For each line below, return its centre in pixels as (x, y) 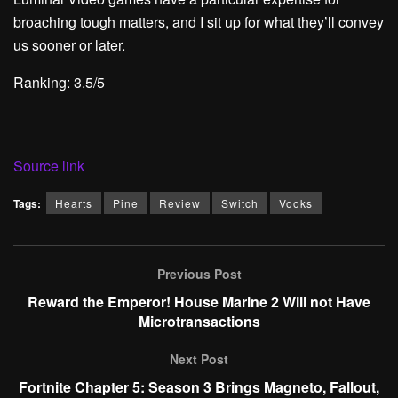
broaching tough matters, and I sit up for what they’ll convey (199, 22)
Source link (49, 166)
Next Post (199, 359)
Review (180, 203)
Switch (240, 203)
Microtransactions (199, 322)
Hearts (74, 203)
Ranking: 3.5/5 (59, 83)
